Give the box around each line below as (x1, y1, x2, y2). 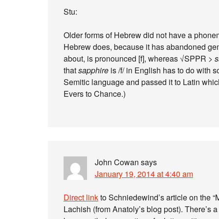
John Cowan (95, 156, 139, 168)
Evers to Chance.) (64, 88, 126, 99)
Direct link (64, 192, 98, 203)
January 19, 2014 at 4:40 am (95, 168, 193, 179)
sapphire (78, 65, 109, 76)
